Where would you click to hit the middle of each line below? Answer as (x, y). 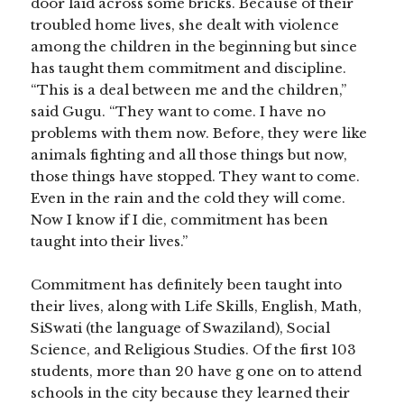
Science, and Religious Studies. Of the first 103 (194, 350)
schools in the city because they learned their (191, 393)
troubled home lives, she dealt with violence (185, 25)
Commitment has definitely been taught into (187, 285)
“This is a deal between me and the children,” (189, 90)
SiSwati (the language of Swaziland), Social (181, 328)
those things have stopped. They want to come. (196, 177)
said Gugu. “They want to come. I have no (179, 112)
